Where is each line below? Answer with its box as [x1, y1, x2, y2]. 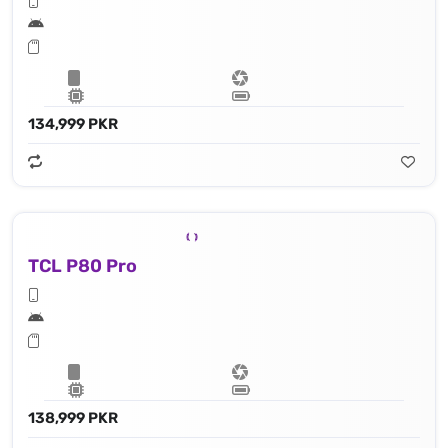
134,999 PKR [28, 114, 118, 133]
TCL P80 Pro [28, 254, 137, 277]
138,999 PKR [28, 408, 118, 427]
